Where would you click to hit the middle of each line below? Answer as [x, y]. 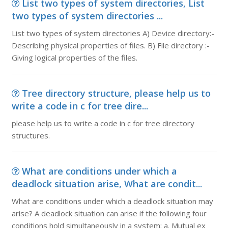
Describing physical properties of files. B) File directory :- [110, 45]
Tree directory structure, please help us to [116, 93]
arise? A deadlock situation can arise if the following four [109, 213]
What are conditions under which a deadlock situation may [112, 201]
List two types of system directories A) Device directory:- [113, 33]
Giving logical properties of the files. [74, 58]
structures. [31, 135]
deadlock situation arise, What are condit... [107, 184]
